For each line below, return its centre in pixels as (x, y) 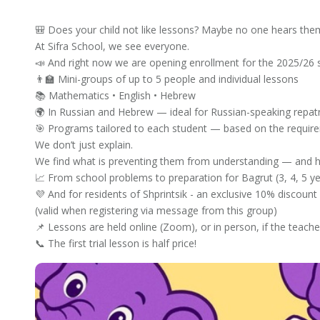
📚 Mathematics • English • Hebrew (115, 96)
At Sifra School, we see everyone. (112, 46)
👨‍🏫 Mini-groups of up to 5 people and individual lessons (167, 79)
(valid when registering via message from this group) (156, 211)
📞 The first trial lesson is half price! (116, 244)
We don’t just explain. (84, 145)
